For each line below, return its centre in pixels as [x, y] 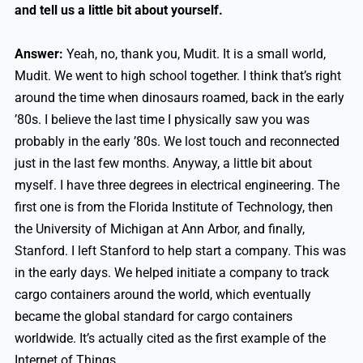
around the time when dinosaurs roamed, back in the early [179, 98]
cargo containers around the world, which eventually [162, 295]
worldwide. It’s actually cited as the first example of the [170, 339]
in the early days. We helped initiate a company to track [171, 273]
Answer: [38, 54]
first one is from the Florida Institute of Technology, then [173, 207]
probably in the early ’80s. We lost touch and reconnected [177, 142]
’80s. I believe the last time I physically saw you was [162, 120]
